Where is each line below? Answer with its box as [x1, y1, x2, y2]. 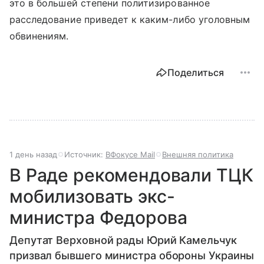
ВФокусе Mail [105, 150, 155, 160]
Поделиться [167, 67, 224, 79]
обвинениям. [9, 30, 69, 42]
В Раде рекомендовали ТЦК [9, 164, 253, 186]
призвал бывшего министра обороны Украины [9, 249, 255, 262]
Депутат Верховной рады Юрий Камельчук [9, 234, 237, 247]
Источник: [64, 150, 105, 160]
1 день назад [9, 150, 57, 160]
